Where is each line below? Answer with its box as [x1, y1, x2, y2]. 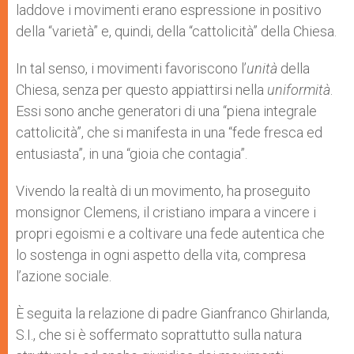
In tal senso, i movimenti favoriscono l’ [16, 60, 247, 77]
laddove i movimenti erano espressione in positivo [16, 2, 322, 18]
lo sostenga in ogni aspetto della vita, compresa [16, 247, 306, 263]
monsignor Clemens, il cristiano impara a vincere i [16, 204, 316, 220]
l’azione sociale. [16, 268, 111, 284]
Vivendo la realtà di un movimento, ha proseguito [16, 183, 311, 199]
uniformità [267, 81, 330, 98]
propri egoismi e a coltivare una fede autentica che [16, 225, 325, 242]
